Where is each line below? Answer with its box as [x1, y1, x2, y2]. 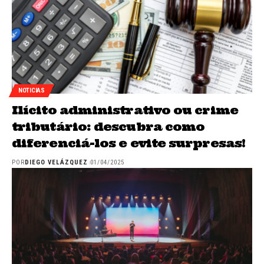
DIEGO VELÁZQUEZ [25, 158, 88, 166]
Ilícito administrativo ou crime [12, 102, 238, 117]
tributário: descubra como [12, 118, 205, 134]
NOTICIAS [18, 87, 45, 95]
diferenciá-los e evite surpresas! [12, 135, 246, 150]
